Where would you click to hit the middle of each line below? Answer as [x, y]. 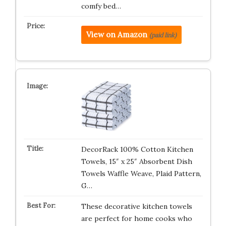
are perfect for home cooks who [136, 218]
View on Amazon [117, 35]
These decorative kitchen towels [136, 206]
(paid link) [163, 35]
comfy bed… [101, 6]
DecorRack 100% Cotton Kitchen [137, 149]
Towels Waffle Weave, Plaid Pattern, [141, 174]
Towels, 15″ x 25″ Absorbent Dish [136, 161]
